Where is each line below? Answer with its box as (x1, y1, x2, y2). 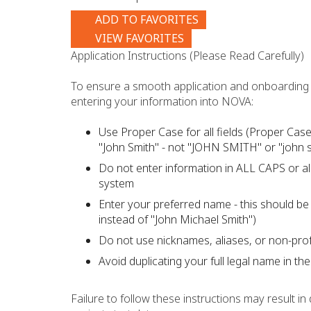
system (99, 176, 134, 191)
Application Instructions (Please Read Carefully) (71, 48, 304, 63)
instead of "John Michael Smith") (99, 212, 256, 227)
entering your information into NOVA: (71, 94, 253, 109)
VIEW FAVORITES (92, 31, 184, 46)
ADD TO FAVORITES (95, 12, 199, 27)
